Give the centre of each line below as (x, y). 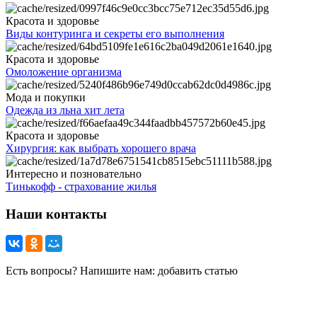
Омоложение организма (64, 71)
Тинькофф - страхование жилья (81, 186)
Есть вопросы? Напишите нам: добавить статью (122, 271)
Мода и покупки (46, 97)
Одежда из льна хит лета (65, 110)
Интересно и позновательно (74, 173)
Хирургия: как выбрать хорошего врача (101, 148)
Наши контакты (56, 214)
